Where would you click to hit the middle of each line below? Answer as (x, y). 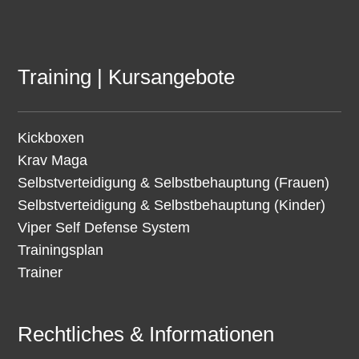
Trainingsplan (61, 250)
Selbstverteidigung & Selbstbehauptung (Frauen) (174, 183)
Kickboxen (51, 138)
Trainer (40, 273)
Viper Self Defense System (104, 228)
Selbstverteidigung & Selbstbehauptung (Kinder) (172, 206)
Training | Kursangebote (127, 77)
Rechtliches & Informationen (146, 335)
